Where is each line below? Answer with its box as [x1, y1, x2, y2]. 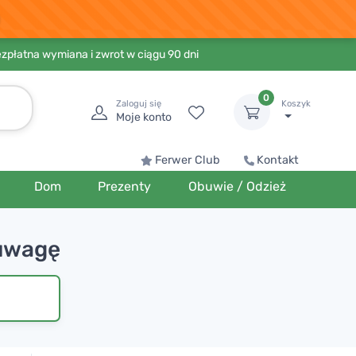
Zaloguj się [116, 99, 161, 109]
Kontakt [257, 153, 299, 167]
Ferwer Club [155, 153, 220, 167]
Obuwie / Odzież [188, 179, 286, 194]
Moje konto [116, 110, 172, 124]
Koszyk [281, 99, 311, 109]
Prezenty [98, 179, 152, 194]
